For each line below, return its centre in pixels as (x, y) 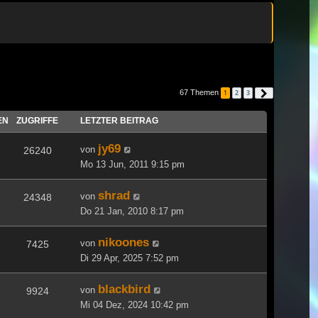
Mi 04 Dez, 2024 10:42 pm (135, 305)
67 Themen (200, 92)
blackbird (124, 289)
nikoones (124, 242)
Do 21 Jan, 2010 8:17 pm (132, 211)
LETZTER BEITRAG (119, 120)
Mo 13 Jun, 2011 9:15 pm (132, 164)
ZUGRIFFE (37, 120)
